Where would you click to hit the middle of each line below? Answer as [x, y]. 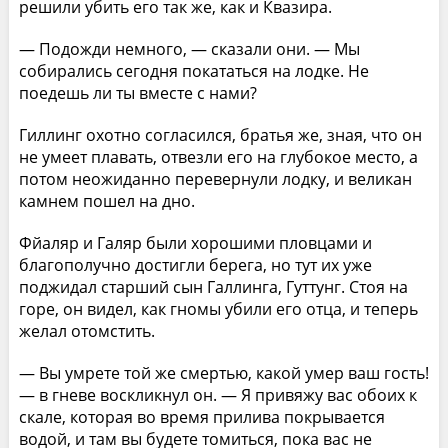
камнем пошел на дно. [106, 200]
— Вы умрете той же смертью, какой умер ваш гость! [223, 372]
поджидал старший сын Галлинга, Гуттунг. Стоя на [213, 286]
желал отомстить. [86, 330]
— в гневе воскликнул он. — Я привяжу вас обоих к [217, 394]
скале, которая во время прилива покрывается [201, 416]
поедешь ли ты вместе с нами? [137, 92]
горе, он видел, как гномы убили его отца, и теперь [218, 308]
